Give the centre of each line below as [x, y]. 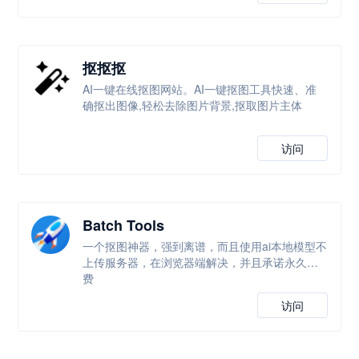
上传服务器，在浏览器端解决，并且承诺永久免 [201, 262]
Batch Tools [124, 225]
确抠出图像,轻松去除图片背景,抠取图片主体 [193, 105]
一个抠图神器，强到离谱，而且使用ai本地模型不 [205, 246]
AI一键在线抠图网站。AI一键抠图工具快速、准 [200, 89]
